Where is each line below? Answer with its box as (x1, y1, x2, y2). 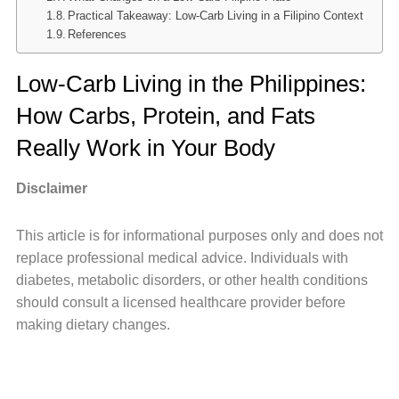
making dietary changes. (15, 316, 170, 332)
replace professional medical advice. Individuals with (15, 249, 348, 265)
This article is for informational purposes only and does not (15, 227, 383, 243)
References (68, 28, 127, 42)
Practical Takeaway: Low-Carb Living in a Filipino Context (68, 9, 364, 23)
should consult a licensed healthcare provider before (15, 294, 346, 310)
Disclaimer (15, 180, 87, 196)
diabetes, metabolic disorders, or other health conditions (15, 272, 368, 288)
